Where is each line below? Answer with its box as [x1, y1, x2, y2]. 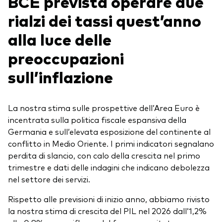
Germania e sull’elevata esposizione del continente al [8, 126, 211, 137]
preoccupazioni [8, 47, 124, 69]
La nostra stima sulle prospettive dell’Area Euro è [8, 102, 200, 113]
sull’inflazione [8, 65, 116, 88]
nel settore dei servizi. [8, 173, 90, 185]
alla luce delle [8, 28, 111, 50]
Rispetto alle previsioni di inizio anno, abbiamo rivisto [8, 193, 210, 205]
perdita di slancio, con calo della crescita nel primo [8, 150, 200, 161]
